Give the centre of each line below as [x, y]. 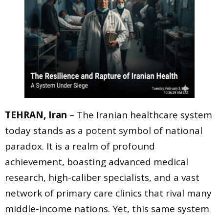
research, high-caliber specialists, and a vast [102, 178]
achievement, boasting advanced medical [97, 162]
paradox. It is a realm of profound [80, 146]
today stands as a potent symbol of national [104, 131]
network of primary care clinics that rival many [108, 193]
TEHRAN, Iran [36, 115]
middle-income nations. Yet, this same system [107, 209]
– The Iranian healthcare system [140, 115]
